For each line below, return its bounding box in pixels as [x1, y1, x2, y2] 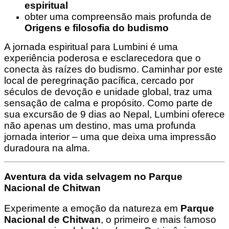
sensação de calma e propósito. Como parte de [4, 97, 213, 108]
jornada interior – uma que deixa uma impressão [4, 131, 216, 142]
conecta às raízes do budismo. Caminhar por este [4, 63, 223, 75]
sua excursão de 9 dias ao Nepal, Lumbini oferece [4, 108, 225, 120]
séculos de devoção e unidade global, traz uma [4, 86, 212, 97]
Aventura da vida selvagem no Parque [4, 171, 182, 182]
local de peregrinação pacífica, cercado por [4, 75, 194, 86]
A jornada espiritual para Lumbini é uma [4, 41, 178, 52]
